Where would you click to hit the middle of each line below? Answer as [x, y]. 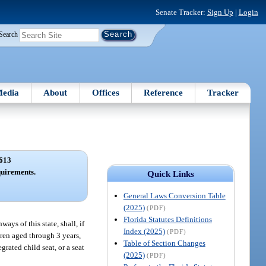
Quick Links [170, 174]
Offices [105, 92]
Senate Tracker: [181, 12]
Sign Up [220, 12]
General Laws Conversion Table [174, 195]
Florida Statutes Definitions [167, 219]
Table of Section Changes [164, 243]
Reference [164, 92]
